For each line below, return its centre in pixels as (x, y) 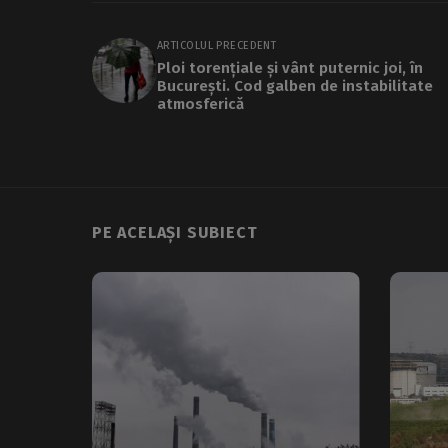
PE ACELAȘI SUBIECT (175, 232)
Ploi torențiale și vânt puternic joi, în (290, 67)
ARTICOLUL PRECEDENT (217, 45)
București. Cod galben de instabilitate (295, 85)
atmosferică (200, 103)
